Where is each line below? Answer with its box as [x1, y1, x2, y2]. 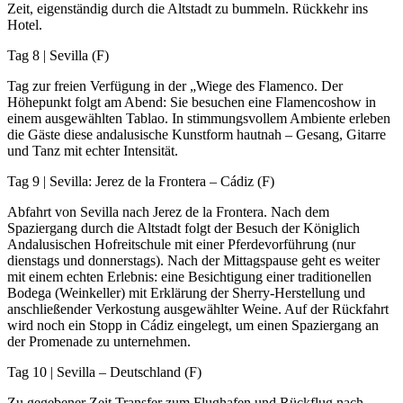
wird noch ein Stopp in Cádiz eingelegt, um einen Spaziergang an [7, 318, 379, 334]
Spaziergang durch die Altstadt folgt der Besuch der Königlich [7, 220, 360, 237]
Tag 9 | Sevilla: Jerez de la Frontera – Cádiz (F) [7, 174, 274, 190]
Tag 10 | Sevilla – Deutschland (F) [7, 364, 201, 381]
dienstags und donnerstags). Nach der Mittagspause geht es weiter [7, 253, 380, 269]
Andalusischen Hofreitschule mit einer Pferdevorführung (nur [7, 237, 355, 253]
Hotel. [7, 17, 42, 33]
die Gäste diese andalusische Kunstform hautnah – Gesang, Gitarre [7, 127, 386, 143]
